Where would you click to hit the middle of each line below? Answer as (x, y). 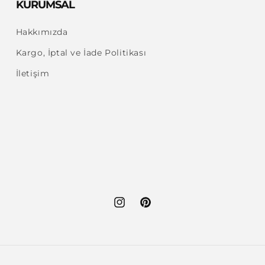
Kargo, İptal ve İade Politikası (81, 53)
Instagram (135, 209)
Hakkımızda (42, 32)
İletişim (33, 73)
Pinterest (159, 209)
